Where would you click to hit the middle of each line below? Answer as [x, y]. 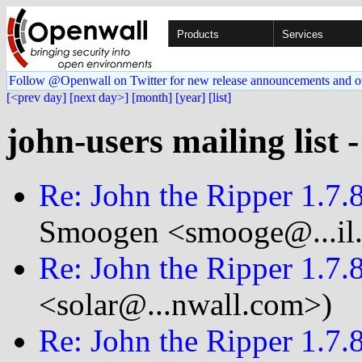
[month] [152, 97]
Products [198, 34]
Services [303, 34]
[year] [190, 97]
